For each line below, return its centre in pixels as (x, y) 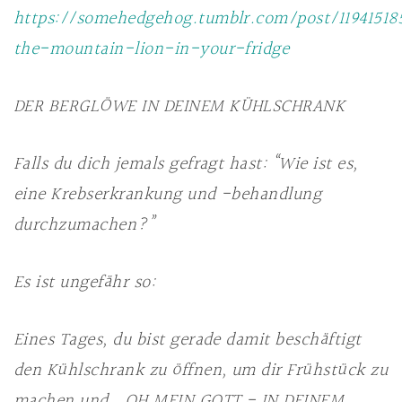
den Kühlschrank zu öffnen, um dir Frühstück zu (201, 371)
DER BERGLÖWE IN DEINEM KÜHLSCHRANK (179, 107)
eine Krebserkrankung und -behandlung (168, 195)
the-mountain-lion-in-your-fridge (152, 49)
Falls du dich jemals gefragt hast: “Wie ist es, (186, 164)
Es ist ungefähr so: (85, 283)
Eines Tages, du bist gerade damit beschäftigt (188, 340)
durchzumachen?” (84, 225)
